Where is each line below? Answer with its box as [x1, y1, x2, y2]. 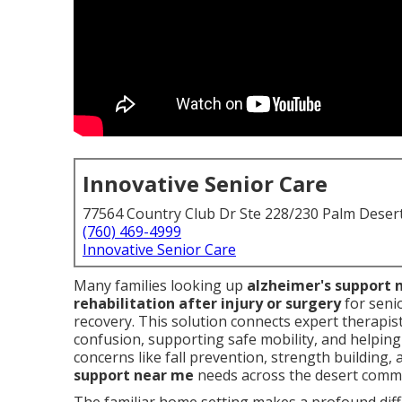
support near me [74, 365, 194, 385]
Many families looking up [74, 275, 247, 295]
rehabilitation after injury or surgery [74, 293, 341, 313]
